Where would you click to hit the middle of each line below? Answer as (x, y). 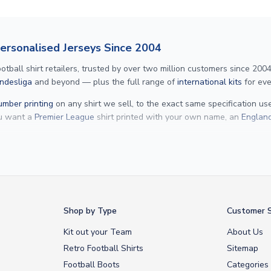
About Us (245, 232)
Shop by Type (90, 211)
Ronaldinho (206, 152)
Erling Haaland (69, 152)
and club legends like (141, 152)
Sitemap (242, 248)
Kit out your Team (98, 232)
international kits (210, 82)
